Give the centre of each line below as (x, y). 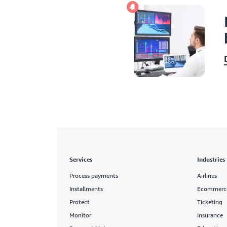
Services (81, 159)
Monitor (80, 215)
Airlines (207, 176)
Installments (86, 189)
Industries (211, 159)
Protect (80, 202)
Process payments (94, 176)
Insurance (210, 215)
